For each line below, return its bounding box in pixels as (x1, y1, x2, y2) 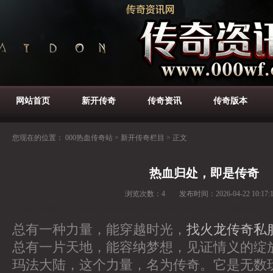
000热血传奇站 (65, 133, 113, 142)
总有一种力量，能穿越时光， (12, 222, 186, 237)
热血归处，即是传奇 (149, 166, 259, 180)
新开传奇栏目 (121, 133, 165, 142)
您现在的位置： (12, 133, 65, 142)
